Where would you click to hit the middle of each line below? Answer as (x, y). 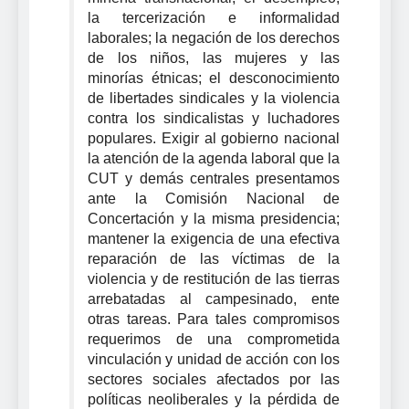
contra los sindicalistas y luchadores (214, 118)
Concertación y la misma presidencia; (214, 218)
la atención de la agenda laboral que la (214, 158)
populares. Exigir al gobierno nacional (214, 138)
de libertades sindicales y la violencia (214, 98)
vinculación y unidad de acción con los (214, 359)
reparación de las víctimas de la (214, 258)
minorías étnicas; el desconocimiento (214, 78)
